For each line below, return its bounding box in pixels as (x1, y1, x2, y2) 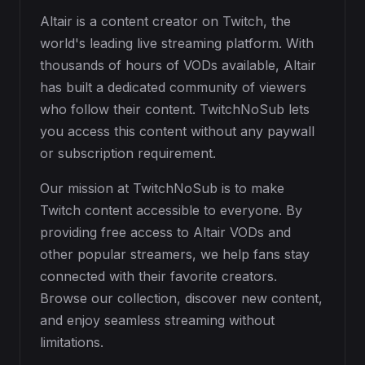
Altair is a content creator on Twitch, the (40, 13, 291, 29)
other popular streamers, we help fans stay (40, 246, 310, 262)
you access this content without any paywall (40, 123, 314, 139)
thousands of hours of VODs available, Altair (40, 57, 316, 73)
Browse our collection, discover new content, (40, 290, 323, 306)
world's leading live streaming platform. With (40, 35, 314, 51)
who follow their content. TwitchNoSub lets (40, 101, 310, 117)
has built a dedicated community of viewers (40, 79, 306, 95)
